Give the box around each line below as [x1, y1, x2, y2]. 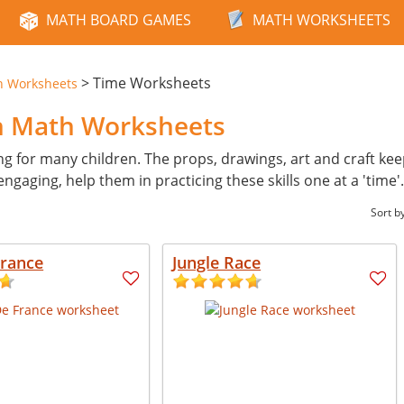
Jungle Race [172, 252, 262, 273]
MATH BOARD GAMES [46, 10, 191, 30]
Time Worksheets [93, 73, 211, 93]
